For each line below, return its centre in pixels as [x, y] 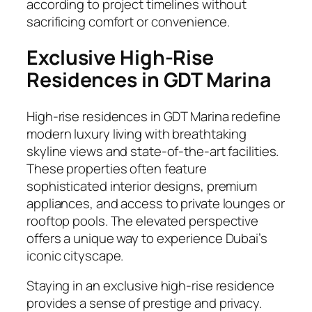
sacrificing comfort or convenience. [128, 21]
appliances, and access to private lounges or [156, 203]
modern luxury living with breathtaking [137, 133]
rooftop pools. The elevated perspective [143, 220]
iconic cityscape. [75, 255]
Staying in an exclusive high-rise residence [150, 286]
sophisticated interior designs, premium [142, 186]
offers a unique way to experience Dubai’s [147, 238]
